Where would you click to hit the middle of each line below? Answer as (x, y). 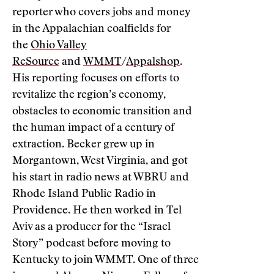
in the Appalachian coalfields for (91, 29)
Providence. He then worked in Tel (97, 211)
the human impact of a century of (93, 128)
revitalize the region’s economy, (89, 95)
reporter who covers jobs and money (101, 13)
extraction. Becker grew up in (83, 145)
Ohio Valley (59, 46)
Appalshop (153, 62)
